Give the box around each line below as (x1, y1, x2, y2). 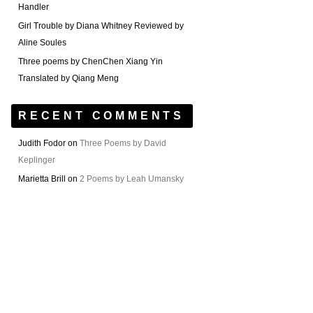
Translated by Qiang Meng (18, 73, 119, 83)
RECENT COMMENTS (18, 110, 184, 122)
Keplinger (18, 155, 55, 165)
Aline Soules (18, 38, 66, 48)
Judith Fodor (18, 138, 66, 148)
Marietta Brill (18, 174, 66, 184)
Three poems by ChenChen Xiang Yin (18, 57, 163, 66)
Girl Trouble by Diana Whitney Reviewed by (18, 21, 184, 31)
